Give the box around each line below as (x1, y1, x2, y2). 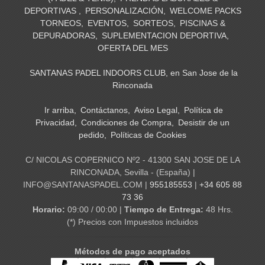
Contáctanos (80, 105, 128, 115)
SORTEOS (132, 18, 173, 28)
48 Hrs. (205, 205, 233, 215)
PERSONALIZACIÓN (85, 6, 163, 16)
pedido (79, 130, 104, 140)
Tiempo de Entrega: (124, 205, 206, 215)
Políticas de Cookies (111, 130, 186, 140)
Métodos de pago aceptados (75, 247, 190, 257)
